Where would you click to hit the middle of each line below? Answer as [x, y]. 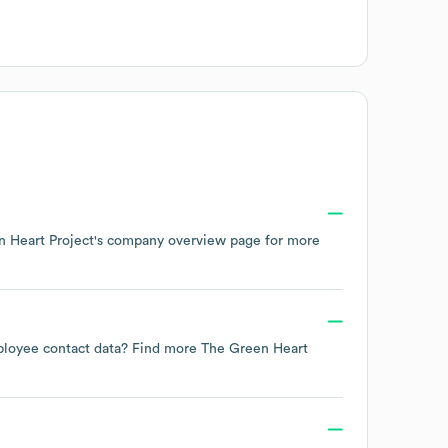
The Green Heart [254, 348]
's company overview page [177, 240]
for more [290, 240]
